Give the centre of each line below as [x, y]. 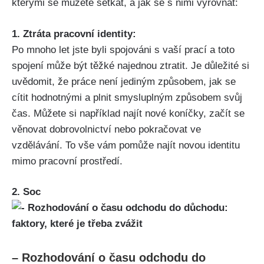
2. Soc [26, 192]
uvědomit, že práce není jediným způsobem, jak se [124, 81]
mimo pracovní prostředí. [67, 161]
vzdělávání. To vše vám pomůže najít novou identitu [126, 145]
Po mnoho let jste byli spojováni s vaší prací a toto [123, 49]
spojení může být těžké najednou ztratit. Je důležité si [131, 65]
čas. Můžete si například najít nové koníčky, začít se [128, 113]
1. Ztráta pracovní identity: [74, 34]
